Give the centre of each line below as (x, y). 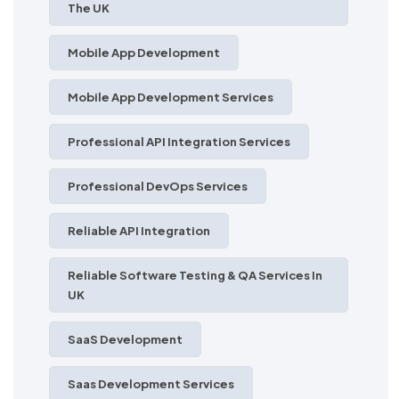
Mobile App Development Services (171, 97)
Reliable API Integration (139, 230)
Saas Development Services (151, 383)
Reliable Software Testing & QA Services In (195, 275)
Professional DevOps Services (158, 186)
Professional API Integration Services (179, 141)
